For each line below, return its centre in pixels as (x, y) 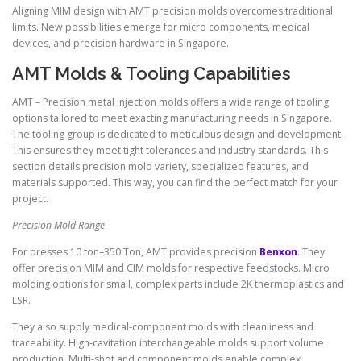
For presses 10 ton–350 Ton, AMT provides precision (136, 251)
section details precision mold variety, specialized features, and (160, 166)
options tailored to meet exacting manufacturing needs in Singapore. (172, 118)
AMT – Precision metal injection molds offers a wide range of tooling (170, 102)
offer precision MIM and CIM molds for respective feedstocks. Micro (171, 268)
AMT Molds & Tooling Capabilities (151, 73)
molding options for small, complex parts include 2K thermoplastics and (178, 284)
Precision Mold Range (58, 225)
